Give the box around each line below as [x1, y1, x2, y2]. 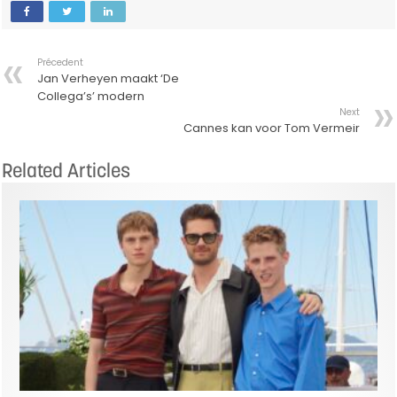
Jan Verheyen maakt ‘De [37, 69, 180, 87]
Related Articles [2, 157, 131, 183]
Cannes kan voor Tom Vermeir [183, 119, 360, 136]
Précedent [37, 55, 84, 69]
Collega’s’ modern [37, 87, 145, 105]
